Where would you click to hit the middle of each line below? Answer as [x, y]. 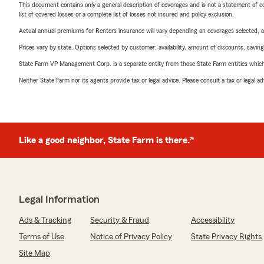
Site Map [34, 253]
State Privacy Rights [226, 237]
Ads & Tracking [45, 220]
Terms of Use [42, 237]
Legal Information [59, 199]
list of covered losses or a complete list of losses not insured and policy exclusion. [126, 14]
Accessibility [213, 220]
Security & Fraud [120, 220]
